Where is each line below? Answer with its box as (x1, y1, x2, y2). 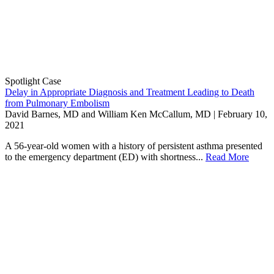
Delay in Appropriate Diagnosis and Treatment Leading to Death (5, 86, 254, 97)
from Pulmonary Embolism (5, 97, 109, 108)
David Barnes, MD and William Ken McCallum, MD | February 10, (5, 108, 267, 119)
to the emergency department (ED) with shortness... (5, 151, 206, 162)
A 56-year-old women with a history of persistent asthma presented (5, 140, 262, 151)
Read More (206, 151, 249, 162)
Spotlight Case (5, 75, 61, 86)
